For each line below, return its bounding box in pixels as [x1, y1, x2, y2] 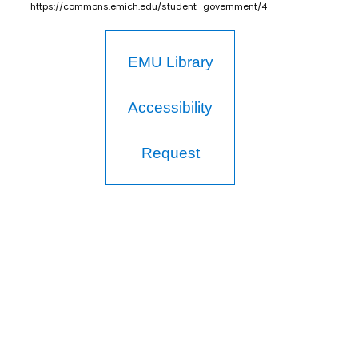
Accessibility [128, 99, 213, 117]
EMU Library [127, 54, 213, 71]
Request [141, 145, 200, 162]
